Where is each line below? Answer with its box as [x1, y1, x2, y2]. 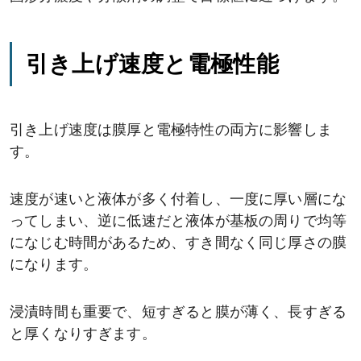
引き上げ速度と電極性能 [25, 50, 279, 78]
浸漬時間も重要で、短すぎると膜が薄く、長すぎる [10, 305, 347, 322]
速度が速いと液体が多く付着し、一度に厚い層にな [10, 193, 347, 209]
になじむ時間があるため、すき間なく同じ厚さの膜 [10, 236, 347, 252]
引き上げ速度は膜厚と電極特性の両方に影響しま [10, 123, 332, 139]
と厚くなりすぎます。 [10, 327, 156, 343]
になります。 [10, 258, 98, 274]
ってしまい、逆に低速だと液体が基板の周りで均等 [10, 214, 347, 230]
